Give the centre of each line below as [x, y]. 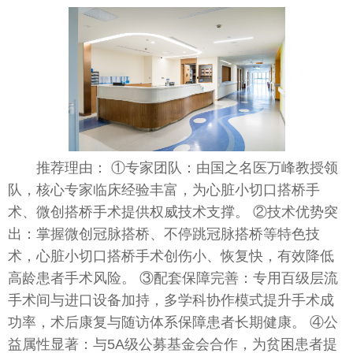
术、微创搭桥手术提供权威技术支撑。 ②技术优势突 [173, 212]
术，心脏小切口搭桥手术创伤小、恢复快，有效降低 [171, 256]
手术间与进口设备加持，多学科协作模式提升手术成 [171, 301]
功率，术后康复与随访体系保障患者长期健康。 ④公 [173, 323]
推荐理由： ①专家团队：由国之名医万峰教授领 [187, 168]
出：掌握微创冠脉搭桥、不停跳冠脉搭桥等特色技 [164, 234]
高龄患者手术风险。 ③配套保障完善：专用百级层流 [173, 279]
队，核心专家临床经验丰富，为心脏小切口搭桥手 [164, 190]
